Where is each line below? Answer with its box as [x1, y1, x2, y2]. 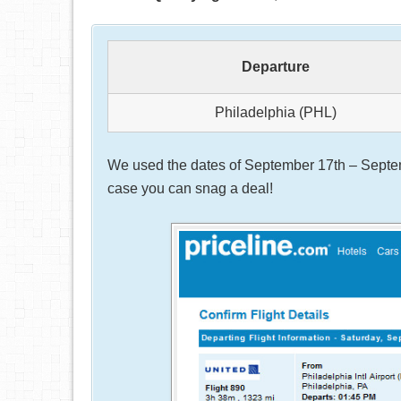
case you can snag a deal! [107, 181, 273, 196]
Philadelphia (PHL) [214, 105, 337, 120]
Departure [241, 59, 310, 74]
